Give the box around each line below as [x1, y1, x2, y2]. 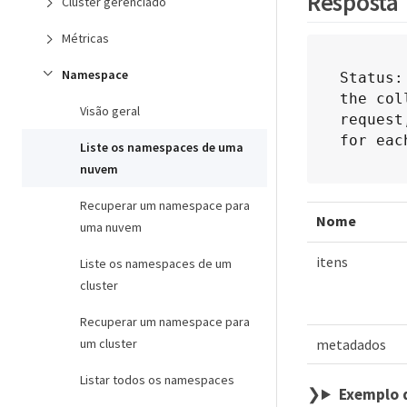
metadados [316, 335, 386, 354]
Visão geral [80, 103, 140, 119]
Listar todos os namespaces [80, 372, 234, 388]
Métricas [62, 30, 109, 46]
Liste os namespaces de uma [80, 139, 243, 155]
